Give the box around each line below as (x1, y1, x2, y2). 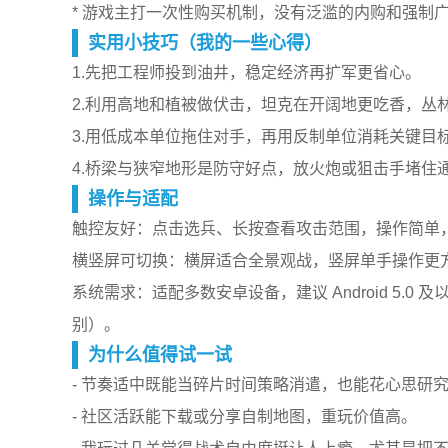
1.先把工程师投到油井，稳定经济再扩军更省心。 (72, 64, 421, 81)
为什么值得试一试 (88, 345, 232, 365)
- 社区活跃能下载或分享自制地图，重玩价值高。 (72, 408, 417, 425)
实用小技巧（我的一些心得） (88, 33, 322, 53)
